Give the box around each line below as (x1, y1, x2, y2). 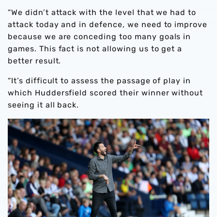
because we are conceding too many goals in (8, 32, 191, 41)
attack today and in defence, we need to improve (8, 20, 208, 29)
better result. (8, 56, 62, 65)
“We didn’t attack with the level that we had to (8, 8, 197, 17)
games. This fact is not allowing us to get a (8, 44, 183, 53)
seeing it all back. (8, 100, 79, 109)
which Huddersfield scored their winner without (8, 88, 203, 97)
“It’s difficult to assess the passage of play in (8, 76, 191, 85)
